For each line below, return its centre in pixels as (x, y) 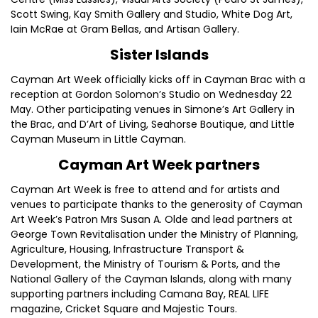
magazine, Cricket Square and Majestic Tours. (124, 309)
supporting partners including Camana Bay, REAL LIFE (140, 294)
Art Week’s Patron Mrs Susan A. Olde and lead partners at (152, 219)
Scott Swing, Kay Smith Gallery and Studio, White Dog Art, (152, 14)
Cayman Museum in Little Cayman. (98, 139)
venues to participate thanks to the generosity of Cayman (157, 204)
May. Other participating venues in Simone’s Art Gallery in (153, 109)
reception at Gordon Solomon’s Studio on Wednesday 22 (151, 94)
